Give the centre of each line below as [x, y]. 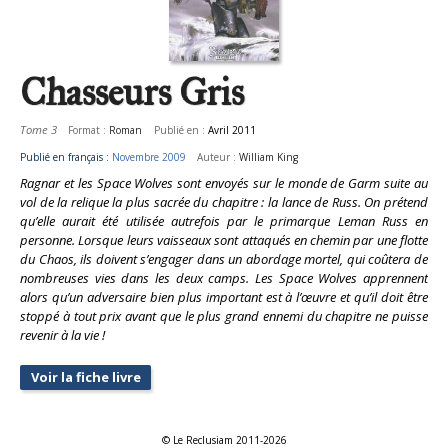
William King [269, 156]
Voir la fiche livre [86, 377]
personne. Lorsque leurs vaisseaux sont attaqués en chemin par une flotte [224, 240]
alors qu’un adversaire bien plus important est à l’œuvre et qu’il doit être [224, 297]
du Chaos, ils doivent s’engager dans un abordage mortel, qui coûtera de [224, 259]
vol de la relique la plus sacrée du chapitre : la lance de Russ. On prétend [224, 202]
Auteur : [218, 156]
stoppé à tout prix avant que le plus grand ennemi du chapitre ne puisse [224, 316]
